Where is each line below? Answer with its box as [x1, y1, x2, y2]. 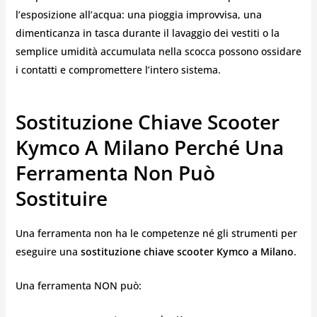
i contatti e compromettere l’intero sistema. [15, 63, 221, 77]
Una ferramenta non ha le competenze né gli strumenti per [15, 226, 297, 240]
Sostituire [15, 185, 108, 212]
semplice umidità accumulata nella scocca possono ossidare [15, 45, 301, 59]
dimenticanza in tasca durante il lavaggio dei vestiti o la [15, 26, 279, 40]
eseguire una [15, 244, 81, 258]
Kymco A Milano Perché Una [15, 134, 284, 161]
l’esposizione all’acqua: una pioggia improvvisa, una [15, 8, 262, 22]
